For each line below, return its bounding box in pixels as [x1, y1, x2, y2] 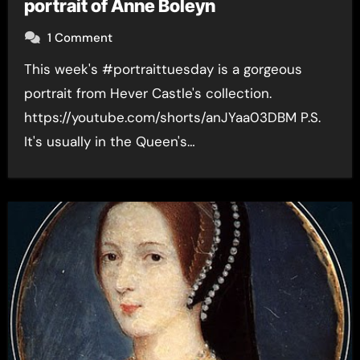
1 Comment [47, 30, 112, 46]
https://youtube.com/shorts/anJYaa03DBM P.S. [23, 108, 321, 126]
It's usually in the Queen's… [23, 133, 195, 150]
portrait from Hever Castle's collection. [23, 84, 272, 102]
